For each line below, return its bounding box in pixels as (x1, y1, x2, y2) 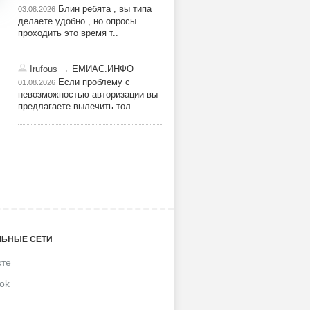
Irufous (30, 64, 57, 74)
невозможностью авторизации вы (18, 89, 158, 100)
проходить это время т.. (18, 28, 118, 38)
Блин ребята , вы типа (55, 3, 152, 14)
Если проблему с (55, 77, 130, 87)
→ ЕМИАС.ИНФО (57, 64, 134, 74)
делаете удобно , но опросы (18, 16, 136, 26)
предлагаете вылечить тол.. (18, 101, 136, 111)
